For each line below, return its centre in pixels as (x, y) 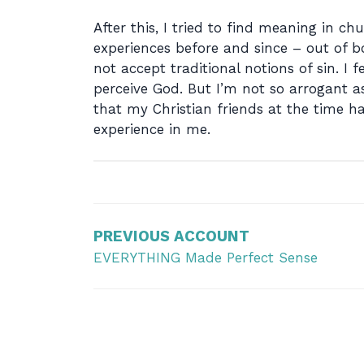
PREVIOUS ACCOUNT (171, 236)
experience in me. (152, 129)
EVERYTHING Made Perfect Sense (205, 257)
